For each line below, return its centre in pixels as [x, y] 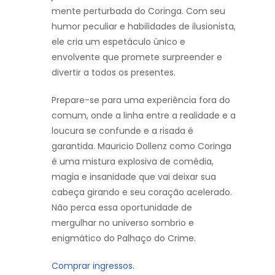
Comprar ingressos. [93, 265]
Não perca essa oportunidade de [122, 207]
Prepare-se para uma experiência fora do [141, 100]
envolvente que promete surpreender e [137, 57]
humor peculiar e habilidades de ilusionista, [144, 26]
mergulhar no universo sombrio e [123, 223]
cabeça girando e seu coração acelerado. [142, 192]
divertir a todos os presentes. [114, 72]
